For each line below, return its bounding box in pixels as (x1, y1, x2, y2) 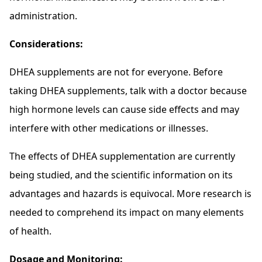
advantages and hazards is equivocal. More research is (9, 187, 251, 201)
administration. (9, 9, 77, 23)
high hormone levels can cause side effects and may (9, 103, 239, 116)
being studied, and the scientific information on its (9, 168, 233, 182)
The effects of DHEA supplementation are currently (9, 150, 235, 163)
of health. (9, 225, 51, 238)
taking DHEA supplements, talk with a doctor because (9, 84, 247, 98)
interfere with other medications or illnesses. (9, 122, 208, 135)
